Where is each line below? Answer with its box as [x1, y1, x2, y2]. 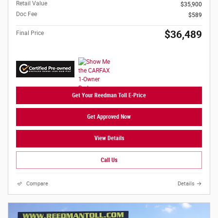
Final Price [16, 30, 44, 37]
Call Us [101, 156, 117, 163]
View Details [94, 135, 124, 142]
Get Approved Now [87, 113, 131, 121]
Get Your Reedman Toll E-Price [72, 91, 146, 99]
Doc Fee [16, 11, 37, 18]
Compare [26, 181, 48, 187]
